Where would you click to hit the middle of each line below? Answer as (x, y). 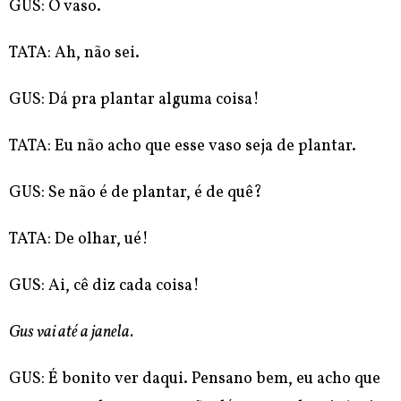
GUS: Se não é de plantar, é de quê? (136, 193)
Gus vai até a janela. (71, 333)
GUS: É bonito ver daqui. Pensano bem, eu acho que (195, 380)
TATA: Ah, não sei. (74, 54)
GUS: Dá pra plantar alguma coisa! (134, 100)
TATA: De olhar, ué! (79, 240)
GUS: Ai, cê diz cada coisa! (104, 286)
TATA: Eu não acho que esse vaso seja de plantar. (183, 147)
